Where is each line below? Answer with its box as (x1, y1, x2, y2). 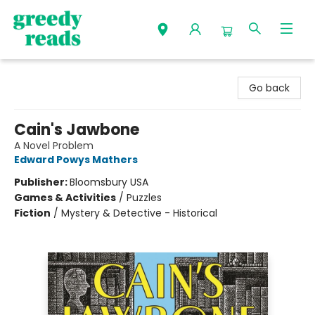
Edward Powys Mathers (14, 153, 138, 167)
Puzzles (127, 191, 162, 205)
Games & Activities (14, 191, 116, 205)
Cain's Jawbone (14, 119, 139, 141)
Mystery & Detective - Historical (61, 206, 217, 220)
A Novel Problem (14, 139, 94, 153)
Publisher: (14, 175, 70, 189)
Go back (249, 81, 290, 95)
